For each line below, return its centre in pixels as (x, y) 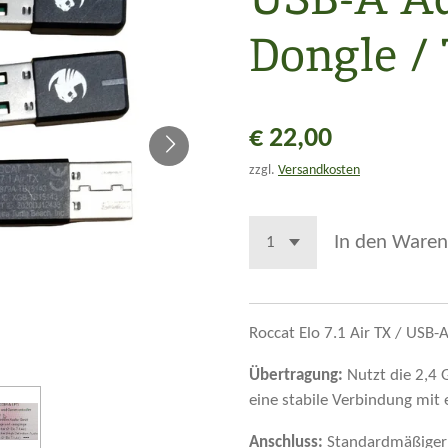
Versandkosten (319, 171)
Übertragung (293, 376)
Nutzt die (377, 376)
